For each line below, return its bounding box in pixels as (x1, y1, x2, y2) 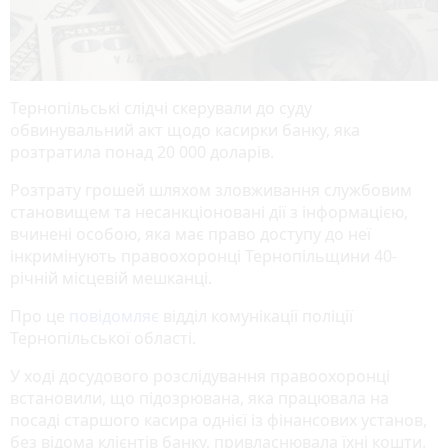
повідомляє (69, 304, 159, 327)
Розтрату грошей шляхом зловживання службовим (10, 178, 412, 201)
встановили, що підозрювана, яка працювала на (10, 386, 389, 409)
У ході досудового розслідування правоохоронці (10, 364, 390, 387)
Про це (10, 304, 69, 327)
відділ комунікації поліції (159, 304, 353, 327)
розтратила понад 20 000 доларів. (10, 140, 274, 163)
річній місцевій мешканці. (10, 266, 212, 289)
